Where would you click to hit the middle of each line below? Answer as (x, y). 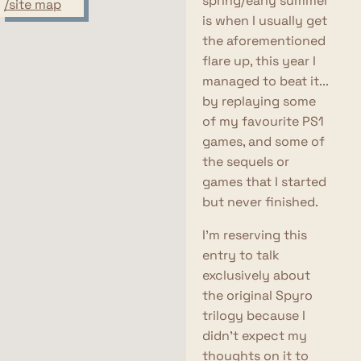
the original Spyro (257, 295)
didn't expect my (254, 336)
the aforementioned (263, 41)
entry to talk (241, 255)
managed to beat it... (265, 81)
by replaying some (259, 101)
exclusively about (256, 275)
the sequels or (245, 162)
